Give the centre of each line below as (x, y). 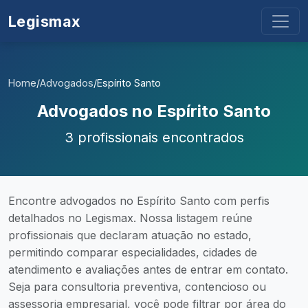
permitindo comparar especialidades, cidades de (133, 252)
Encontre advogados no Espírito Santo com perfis (139, 201)
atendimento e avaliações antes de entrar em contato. (148, 269)
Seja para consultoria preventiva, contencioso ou (137, 287)
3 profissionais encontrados (154, 137)
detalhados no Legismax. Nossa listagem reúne (130, 218)
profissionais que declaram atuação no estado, (130, 235)
